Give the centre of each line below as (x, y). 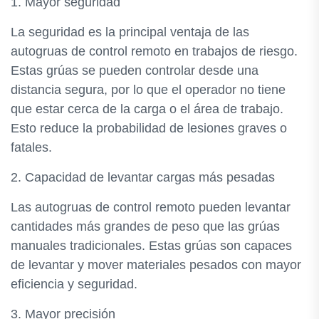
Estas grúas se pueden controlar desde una (135, 70)
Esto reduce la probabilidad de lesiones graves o (149, 128)
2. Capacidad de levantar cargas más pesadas (143, 177)
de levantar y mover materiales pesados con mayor (156, 265)
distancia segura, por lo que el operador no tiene (148, 90)
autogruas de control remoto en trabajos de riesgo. (154, 51)
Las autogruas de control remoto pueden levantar (151, 207)
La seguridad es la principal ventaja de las (130, 32)
